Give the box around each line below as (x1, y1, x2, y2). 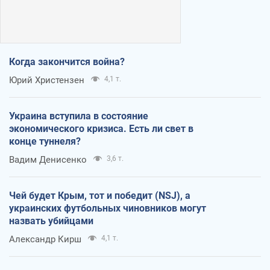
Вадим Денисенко (9, 154, 87, 165)
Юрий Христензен (9, 74, 84, 86)
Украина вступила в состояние (9, 110, 148, 122)
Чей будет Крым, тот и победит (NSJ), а (9, 189, 190, 201)
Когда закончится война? (9, 55, 125, 67)
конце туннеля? (9, 135, 81, 147)
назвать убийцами (9, 215, 93, 227)
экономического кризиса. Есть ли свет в (9, 122, 193, 134)
